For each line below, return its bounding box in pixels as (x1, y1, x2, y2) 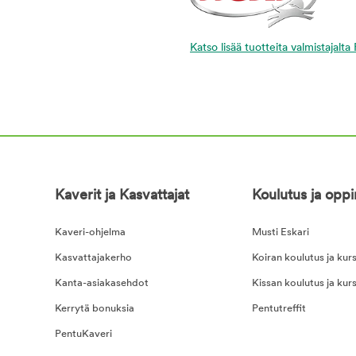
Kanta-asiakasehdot (54, 277, 149, 288)
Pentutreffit (251, 303, 306, 314)
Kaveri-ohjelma (54, 226, 126, 238)
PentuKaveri (54, 328, 112, 339)
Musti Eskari (251, 226, 309, 238)
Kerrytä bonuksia (54, 303, 134, 314)
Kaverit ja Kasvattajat (54, 188, 189, 203)
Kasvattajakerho (54, 252, 132, 263)
